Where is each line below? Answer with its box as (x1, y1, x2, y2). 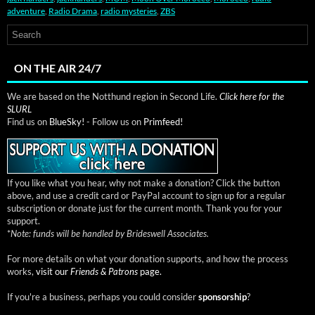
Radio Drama (49, 5, 97, 16)
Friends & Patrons (70, 265, 138, 277)
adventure (7, 5, 45, 16)
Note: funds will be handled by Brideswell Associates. (11, 227, 209, 239)
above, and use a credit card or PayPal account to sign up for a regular (7, 189, 285, 201)
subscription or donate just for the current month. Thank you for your (7, 202, 282, 214)
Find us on (7, 115, 49, 127)
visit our (36, 265, 70, 277)
